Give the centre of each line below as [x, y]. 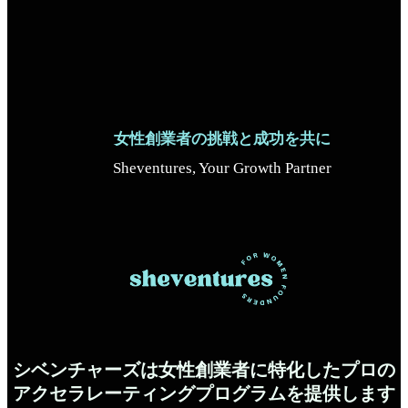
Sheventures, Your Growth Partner [222, 168]
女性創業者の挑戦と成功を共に [222, 139]
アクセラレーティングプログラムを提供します [204, 393]
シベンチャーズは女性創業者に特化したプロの [204, 369]
